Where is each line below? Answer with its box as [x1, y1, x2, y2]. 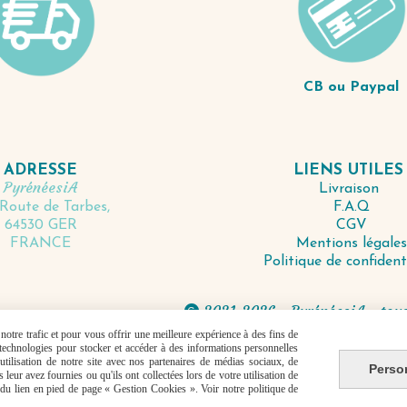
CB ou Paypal [303, 79, 400, 94]
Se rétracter [253, 372, 331, 392]
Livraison [319, 181, 384, 196]
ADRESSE [4, 163, 78, 179]
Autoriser [349, 343, 400, 360]
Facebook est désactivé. [213, 344, 341, 359]
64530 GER [4, 218, 77, 233]
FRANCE [10, 236, 72, 252]
